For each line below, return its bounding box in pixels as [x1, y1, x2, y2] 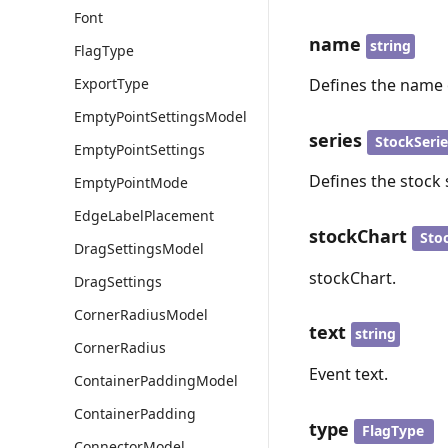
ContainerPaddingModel [74, 371, 238, 390]
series [309, 127, 363, 152]
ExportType [74, 74, 149, 93]
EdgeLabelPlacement [74, 206, 214, 225]
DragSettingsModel [74, 239, 204, 258]
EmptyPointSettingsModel [74, 107, 247, 126]
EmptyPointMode [74, 173, 188, 192]
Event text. [309, 362, 389, 385]
